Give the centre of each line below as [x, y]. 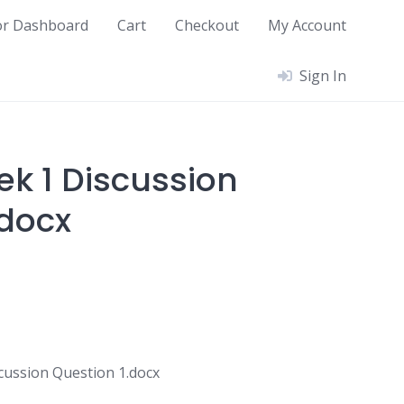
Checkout [207, 25]
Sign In [323, 76]
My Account [307, 25]
